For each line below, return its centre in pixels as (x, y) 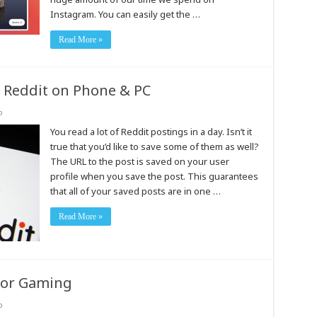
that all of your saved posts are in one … (135, 191)
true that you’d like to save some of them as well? (154, 146)
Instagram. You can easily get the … (125, 14)
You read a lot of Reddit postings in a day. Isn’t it (151, 132)
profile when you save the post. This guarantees (154, 176)
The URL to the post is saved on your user (139, 161)
